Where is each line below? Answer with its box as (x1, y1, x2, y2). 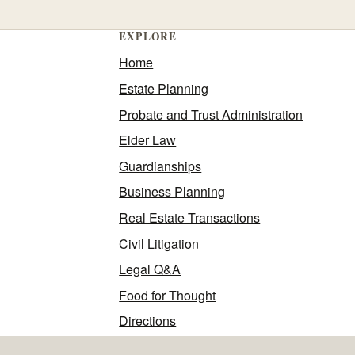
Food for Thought (119, 285, 216, 304)
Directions (119, 311, 177, 330)
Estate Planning (119, 78, 209, 97)
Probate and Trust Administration (119, 105, 303, 124)
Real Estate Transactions (119, 208, 261, 227)
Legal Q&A (119, 260, 181, 279)
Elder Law (119, 131, 177, 150)
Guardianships (119, 156, 202, 175)
